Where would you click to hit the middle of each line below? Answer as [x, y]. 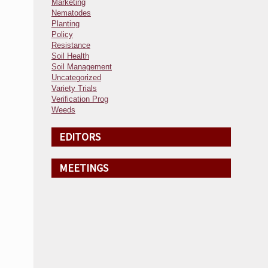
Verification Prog [80, 99]
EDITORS [80, 137]
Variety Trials [74, 88]
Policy [62, 34]
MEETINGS [84, 168]
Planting [66, 24]
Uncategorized [76, 77]
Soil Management [82, 67]
